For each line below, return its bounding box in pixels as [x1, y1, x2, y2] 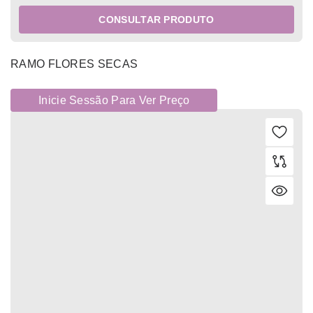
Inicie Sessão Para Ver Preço [38, 94, 190, 107]
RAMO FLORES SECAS [10, 58, 138, 71]
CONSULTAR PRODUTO [99, 14, 214, 26]
